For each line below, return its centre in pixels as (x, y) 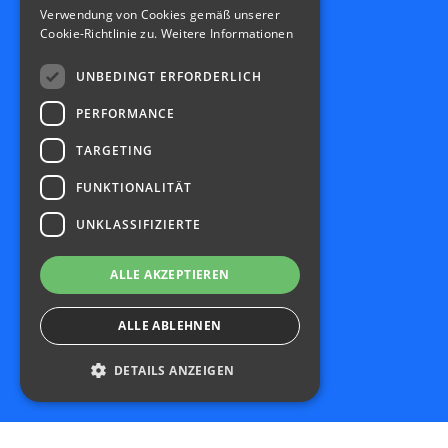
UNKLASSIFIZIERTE (138, 224)
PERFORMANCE (125, 113)
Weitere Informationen (226, 33)
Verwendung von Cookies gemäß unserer (160, 14)
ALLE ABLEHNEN (170, 325)
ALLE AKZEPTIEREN (170, 274)
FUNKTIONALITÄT (134, 187)
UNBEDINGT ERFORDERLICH (169, 76)
